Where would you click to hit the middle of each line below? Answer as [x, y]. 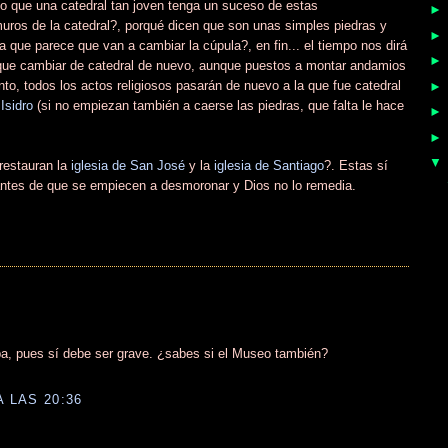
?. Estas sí [356, 165]
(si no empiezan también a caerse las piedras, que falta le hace [218, 105]
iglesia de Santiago [269, 165]
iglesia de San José [128, 165]
